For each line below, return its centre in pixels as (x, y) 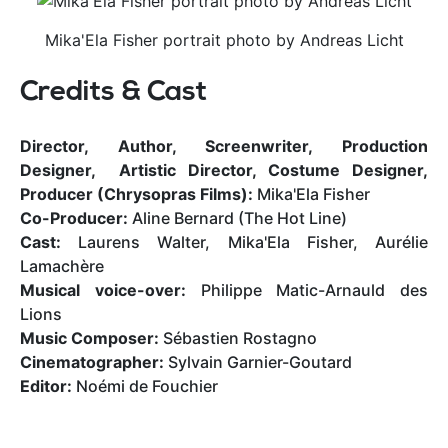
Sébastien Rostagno (240, 337)
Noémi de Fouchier (147, 385)
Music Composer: (91, 337)
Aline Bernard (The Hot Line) (239, 217)
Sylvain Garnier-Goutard (260, 361)
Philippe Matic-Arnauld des (314, 289)
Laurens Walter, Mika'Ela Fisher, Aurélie (253, 241)
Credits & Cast (113, 92)
